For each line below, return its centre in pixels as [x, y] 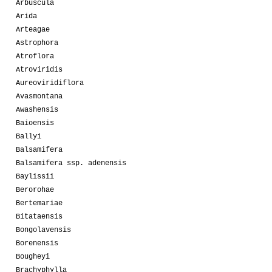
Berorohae [35, 190]
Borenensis [37, 243]
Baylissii [35, 176]
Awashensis [37, 110]
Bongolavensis [43, 230]
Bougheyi [33, 257]
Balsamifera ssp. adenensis [71, 163]
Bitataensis [39, 216]
